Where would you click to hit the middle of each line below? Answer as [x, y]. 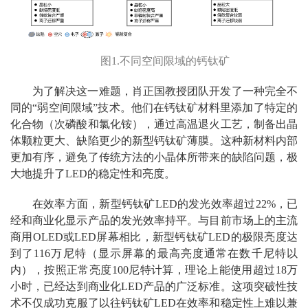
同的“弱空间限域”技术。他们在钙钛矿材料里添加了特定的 [154, 107]
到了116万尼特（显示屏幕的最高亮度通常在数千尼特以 [154, 253]
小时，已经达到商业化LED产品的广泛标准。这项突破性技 [154, 286]
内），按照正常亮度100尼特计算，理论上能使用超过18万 [154, 269]
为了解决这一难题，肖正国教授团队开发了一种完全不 [165, 91]
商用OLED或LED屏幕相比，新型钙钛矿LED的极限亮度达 [154, 236]
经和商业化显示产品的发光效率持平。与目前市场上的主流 [154, 220]
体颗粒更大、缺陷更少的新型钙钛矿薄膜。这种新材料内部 [154, 140]
